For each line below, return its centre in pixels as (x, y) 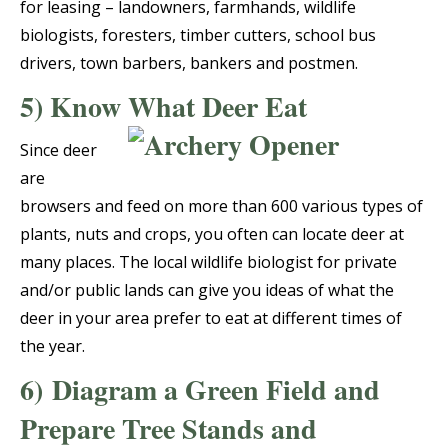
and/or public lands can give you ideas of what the (207, 290)
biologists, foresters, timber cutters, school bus (198, 35)
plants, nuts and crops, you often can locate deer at (212, 234)
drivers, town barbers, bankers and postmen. (189, 63)
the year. (52, 346)
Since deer (58, 150)
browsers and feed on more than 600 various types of (221, 206)
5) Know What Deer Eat (163, 107)
